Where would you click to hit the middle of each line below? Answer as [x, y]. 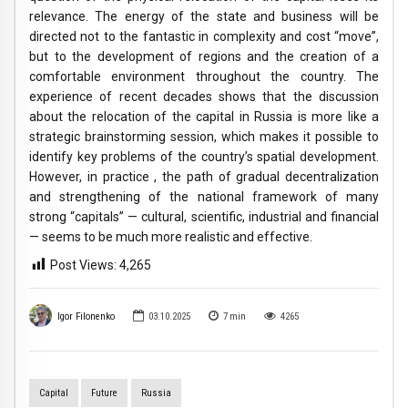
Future [105, 393]
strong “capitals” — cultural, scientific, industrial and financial [204, 217]
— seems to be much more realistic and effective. [171, 237]
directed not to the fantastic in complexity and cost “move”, [204, 37]
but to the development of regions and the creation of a [204, 57]
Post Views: [83, 265]
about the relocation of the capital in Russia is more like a [204, 117]
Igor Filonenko [86, 317]
